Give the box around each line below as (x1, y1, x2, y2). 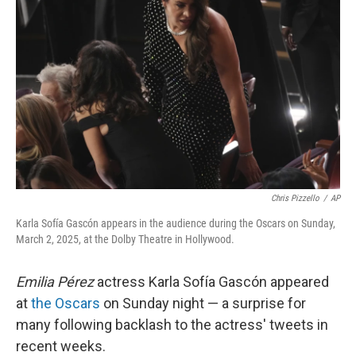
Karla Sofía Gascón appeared (149, 273, 329, 290)
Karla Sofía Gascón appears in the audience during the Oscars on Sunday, (16, 217, 335, 230)
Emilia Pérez (16, 273, 97, 290)
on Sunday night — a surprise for (100, 295, 306, 311)
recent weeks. (16, 338, 106, 354)
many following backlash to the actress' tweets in (16, 316, 328, 333)
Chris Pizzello (271, 193, 319, 203)
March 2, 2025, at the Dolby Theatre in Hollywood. (16, 233, 234, 246)
